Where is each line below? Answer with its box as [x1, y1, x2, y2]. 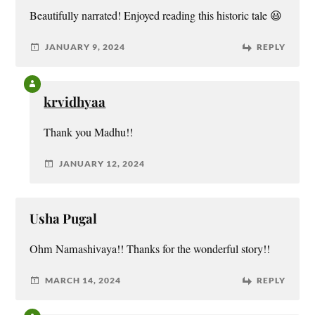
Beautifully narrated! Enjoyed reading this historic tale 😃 [30, 7, 283, 23]
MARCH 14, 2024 [45, 275, 122, 286]
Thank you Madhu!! [44, 124, 134, 140]
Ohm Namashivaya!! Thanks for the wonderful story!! [30, 240, 271, 257]
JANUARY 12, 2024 [59, 158, 146, 169]
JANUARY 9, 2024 [45, 41, 126, 53]
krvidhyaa [44, 92, 106, 110]
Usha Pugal [30, 209, 98, 227]
